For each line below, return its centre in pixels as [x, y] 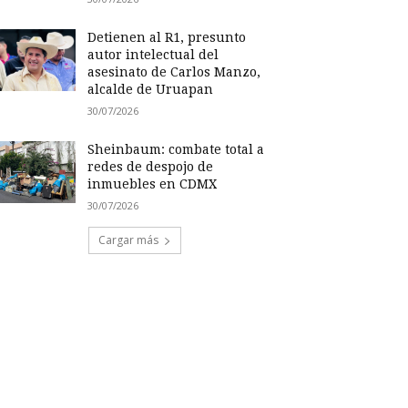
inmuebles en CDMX [153, 184]
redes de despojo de [151, 167]
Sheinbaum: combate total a [176, 149]
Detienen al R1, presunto [167, 37]
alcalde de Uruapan [151, 89]
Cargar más [128, 240]
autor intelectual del [153, 55]
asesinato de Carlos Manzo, [174, 72]
